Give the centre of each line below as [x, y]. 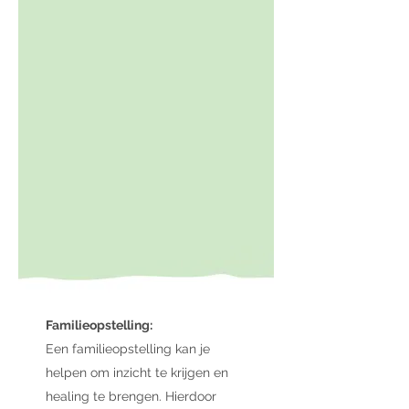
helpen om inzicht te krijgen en [137, 372]
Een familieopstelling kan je [128, 349]
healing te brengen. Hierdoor [131, 396]
